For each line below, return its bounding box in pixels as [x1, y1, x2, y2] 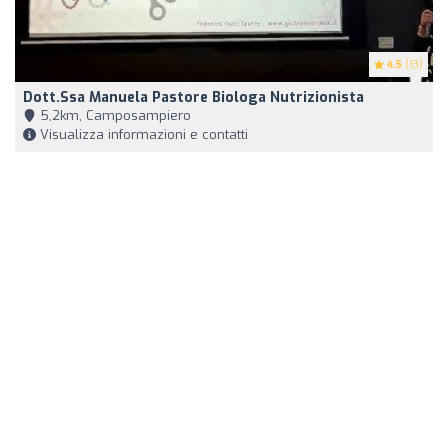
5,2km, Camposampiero [36, 107, 191, 125]
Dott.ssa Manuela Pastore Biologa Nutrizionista [23, 88, 364, 108]
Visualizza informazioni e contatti [36, 126, 248, 144]
